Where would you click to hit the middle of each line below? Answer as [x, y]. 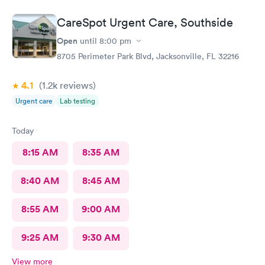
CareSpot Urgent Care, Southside [145, 22]
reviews [75, 85]
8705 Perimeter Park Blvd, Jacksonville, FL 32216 [148, 56]
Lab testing [77, 101]
